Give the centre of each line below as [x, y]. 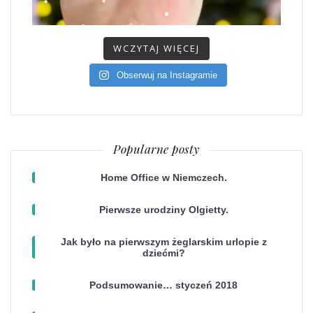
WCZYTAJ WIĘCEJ [156, 49]
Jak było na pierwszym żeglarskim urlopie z [163, 242]
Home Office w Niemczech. [163, 178]
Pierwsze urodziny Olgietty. [163, 210]
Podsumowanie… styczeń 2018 [163, 285]
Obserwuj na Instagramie [167, 75]
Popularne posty [156, 149]
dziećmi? [163, 253]
